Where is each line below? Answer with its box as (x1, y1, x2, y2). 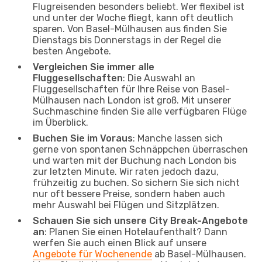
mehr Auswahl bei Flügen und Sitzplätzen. (33, 199, 219, 211)
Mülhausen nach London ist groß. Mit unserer (33, 94, 231, 106)
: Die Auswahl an (123, 72, 195, 84)
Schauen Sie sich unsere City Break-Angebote (33, 215, 248, 226)
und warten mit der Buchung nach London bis (33, 154, 236, 166)
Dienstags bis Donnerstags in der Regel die (33, 34, 221, 46)
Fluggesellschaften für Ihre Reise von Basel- (33, 83, 230, 95)
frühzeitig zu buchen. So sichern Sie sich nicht (33, 177, 240, 188)
